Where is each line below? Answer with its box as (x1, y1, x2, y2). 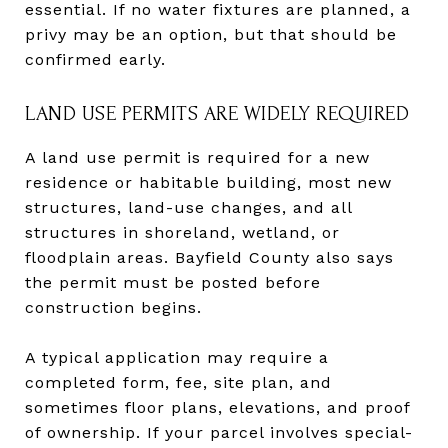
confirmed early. (25, 49, 166, 69)
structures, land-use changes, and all (25, 197, 352, 217)
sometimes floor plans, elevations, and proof (25, 397, 410, 417)
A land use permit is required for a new (25, 147, 370, 167)
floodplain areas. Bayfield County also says (25, 247, 394, 267)
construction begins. (25, 297, 202, 317)
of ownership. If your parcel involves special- (25, 422, 413, 442)
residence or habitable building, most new (25, 172, 392, 192)
